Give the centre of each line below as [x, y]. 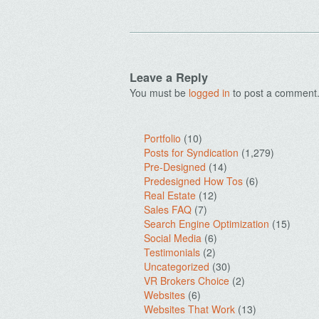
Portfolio [162, 138]
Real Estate [170, 195]
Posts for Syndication [191, 152]
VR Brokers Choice [187, 281]
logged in [209, 93]
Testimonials [172, 252]
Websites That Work [189, 309]
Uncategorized [177, 266]
